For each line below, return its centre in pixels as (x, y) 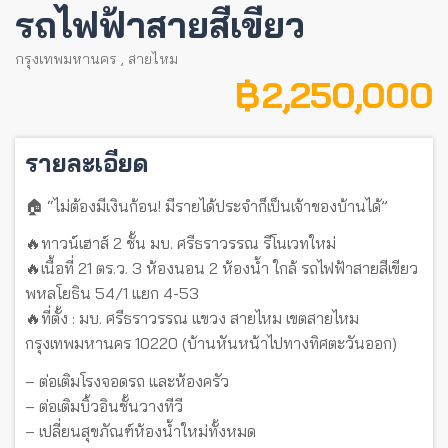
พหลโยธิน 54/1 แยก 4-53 (112, 293)
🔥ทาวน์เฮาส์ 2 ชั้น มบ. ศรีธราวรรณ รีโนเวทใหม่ (180, 243)
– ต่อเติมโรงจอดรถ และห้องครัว (127, 380)
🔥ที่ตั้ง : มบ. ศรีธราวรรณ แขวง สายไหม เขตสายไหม (192, 318)
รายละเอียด (87, 162)
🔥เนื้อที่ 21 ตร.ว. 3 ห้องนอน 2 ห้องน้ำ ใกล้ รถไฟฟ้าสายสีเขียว (221, 268)
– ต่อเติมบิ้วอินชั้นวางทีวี (104, 405)
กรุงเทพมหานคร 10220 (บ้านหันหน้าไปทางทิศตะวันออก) (211, 343)
